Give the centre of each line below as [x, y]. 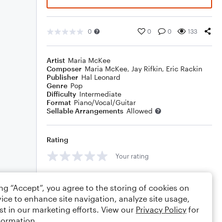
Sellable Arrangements [85, 111]
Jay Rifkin [147, 69]
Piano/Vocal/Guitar [105, 102]
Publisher [62, 77]
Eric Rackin [184, 69]
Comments [65, 178]
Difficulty [61, 94]
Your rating [132, 156]
